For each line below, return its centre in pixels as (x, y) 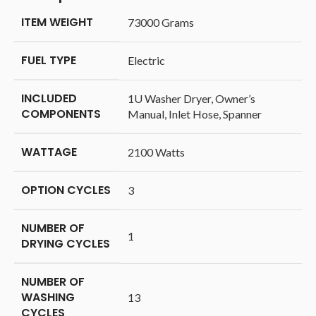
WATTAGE (49, 152)
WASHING (48, 298)
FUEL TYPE (49, 61)
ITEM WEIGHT (57, 23)
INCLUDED (49, 99)
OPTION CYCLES (66, 190)
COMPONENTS (61, 114)
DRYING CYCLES (66, 244)
